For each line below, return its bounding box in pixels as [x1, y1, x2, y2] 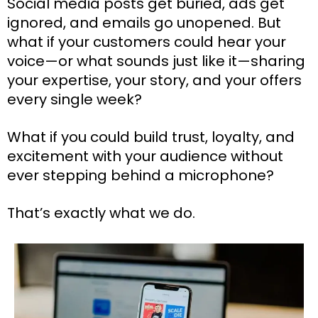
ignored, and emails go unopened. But [7, 12, 281, 33]
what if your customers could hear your [7, 31, 286, 52]
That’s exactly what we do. [7, 202, 195, 223]
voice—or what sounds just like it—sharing [7, 50, 305, 71]
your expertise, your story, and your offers [7, 70, 302, 90]
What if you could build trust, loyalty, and [7, 126, 295, 147]
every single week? [7, 89, 142, 109]
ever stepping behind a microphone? [7, 165, 274, 185]
